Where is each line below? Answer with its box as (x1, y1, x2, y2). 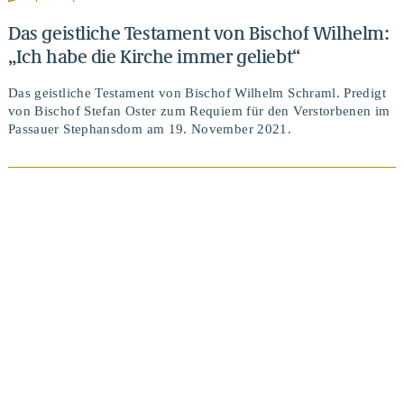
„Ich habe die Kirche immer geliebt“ (7, 44, 300, 68)
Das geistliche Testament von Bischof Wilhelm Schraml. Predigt (7, 86, 386, 101)
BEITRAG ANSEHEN (144, 270, 259, 283)
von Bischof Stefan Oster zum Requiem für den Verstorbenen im (7, 104, 390, 119)
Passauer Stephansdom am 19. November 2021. (7, 122, 292, 137)
